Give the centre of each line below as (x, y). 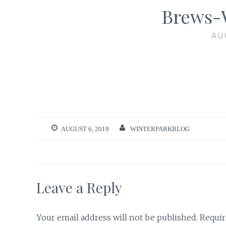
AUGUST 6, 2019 (85, 129)
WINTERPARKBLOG (160, 129)
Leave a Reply (79, 187)
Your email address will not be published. (117, 217)
